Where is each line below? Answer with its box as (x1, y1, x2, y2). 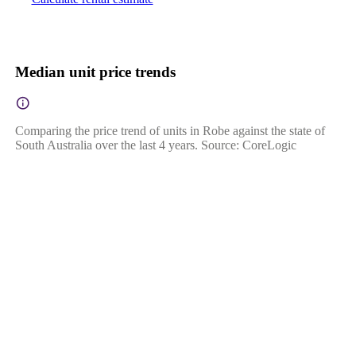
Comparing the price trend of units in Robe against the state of (14, 123, 325, 137)
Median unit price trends (14, 63, 176, 80)
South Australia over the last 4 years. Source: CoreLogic (14, 137, 296, 152)
